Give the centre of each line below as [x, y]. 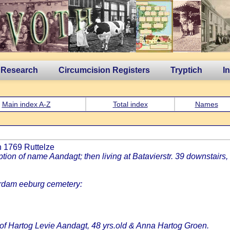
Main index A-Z [26, 104]
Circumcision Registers [104, 70]
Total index [130, 104]
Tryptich [186, 70]
